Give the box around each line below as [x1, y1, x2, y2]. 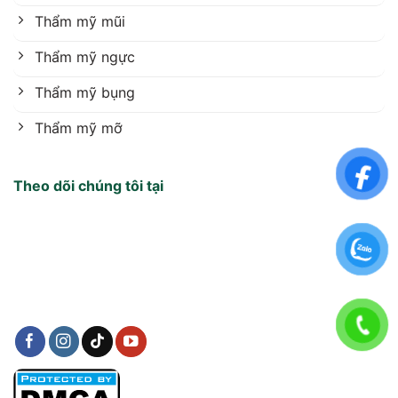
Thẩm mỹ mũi [35, 12, 125, 30]
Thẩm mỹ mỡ [35, 118, 123, 137]
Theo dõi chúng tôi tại [13, 177, 163, 195]
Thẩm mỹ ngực [35, 47, 135, 66]
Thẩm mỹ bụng [35, 83, 135, 101]
